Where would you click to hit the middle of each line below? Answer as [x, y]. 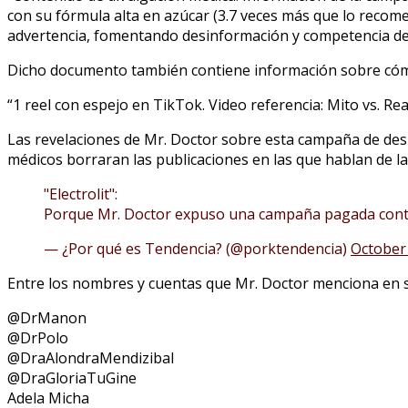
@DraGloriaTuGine [72, 377]
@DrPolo [38, 337]
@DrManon [47, 317]
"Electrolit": [81, 194]
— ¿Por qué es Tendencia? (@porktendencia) [197, 248]
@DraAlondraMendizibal [91, 357]
